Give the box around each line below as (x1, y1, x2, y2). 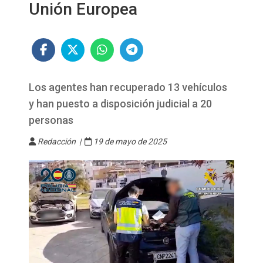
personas (29, 114, 73, 126)
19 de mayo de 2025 (92, 137, 167, 146)
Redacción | (36, 137, 85, 146)
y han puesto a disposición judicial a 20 (29, 97, 212, 110)
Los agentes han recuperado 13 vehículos (29, 81, 227, 93)
